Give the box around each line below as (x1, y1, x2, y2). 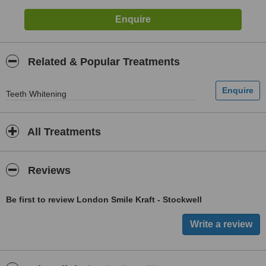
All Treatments (25, 126, 101, 138)
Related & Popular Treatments (25, 56, 180, 68)
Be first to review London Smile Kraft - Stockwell (6, 195, 202, 204)
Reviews (25, 164, 71, 176)
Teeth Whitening (6, 89, 66, 99)
